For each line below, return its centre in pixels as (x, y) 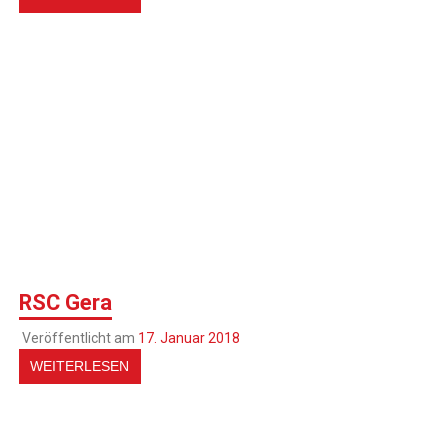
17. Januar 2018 (188, 337)
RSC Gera (66, 303)
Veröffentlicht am (79, 337)
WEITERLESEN (80, 365)
